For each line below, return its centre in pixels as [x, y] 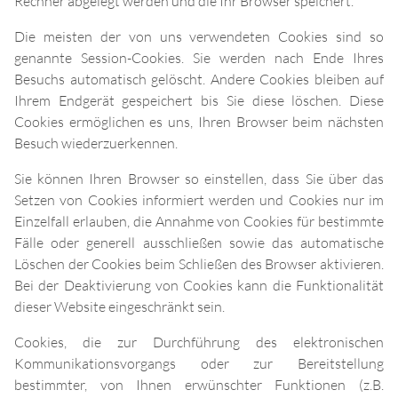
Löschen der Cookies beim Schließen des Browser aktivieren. [199, 264]
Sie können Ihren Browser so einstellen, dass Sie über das [199, 179]
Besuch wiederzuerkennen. [96, 143]
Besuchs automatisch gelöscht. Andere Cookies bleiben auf [199, 80]
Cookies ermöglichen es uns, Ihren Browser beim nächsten [199, 122]
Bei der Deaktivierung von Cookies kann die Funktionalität [199, 286]
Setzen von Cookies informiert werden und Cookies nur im [199, 200]
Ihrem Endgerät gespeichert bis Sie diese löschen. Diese [199, 101]
